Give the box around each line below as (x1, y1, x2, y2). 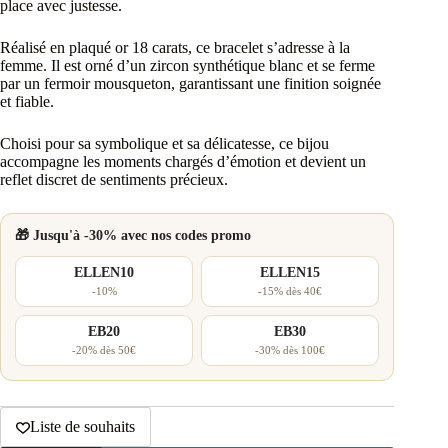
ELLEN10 (74, 264, 135, 280)
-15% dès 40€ (258, 284, 323, 297)
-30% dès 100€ (255, 343, 326, 356)
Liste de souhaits (30, 417, 135, 435)
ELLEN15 (260, 264, 321, 280)
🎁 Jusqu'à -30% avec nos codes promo (15, 227, 251, 243)
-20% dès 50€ (72, 343, 137, 356)
